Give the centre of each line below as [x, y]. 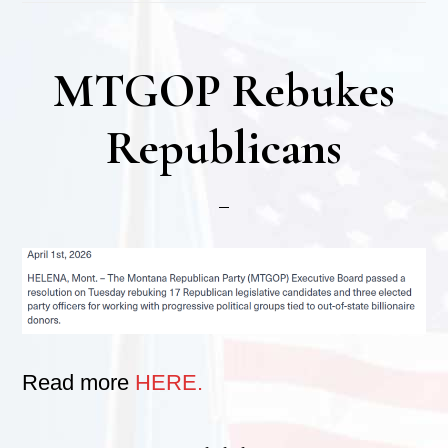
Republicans [224, 147]
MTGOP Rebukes [224, 90]
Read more [79, 382]
